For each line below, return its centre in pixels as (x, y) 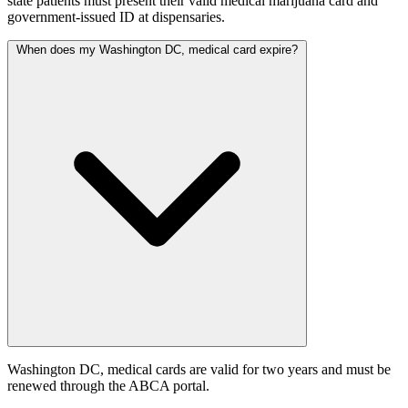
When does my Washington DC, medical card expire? (157, 50)
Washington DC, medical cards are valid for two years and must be (199, 370)
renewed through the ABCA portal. (108, 386)
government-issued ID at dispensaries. (116, 17)
